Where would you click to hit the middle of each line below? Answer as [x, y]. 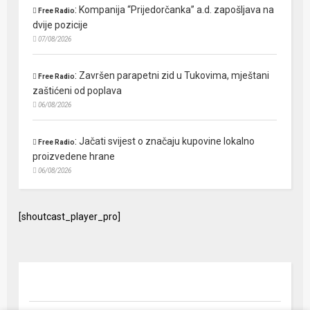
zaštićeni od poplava [77, 91]
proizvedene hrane [74, 157]
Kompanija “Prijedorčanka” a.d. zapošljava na [177, 10]
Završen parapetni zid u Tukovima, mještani [174, 76]
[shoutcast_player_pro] [70, 217]
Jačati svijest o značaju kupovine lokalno [167, 142]
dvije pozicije [61, 25]
